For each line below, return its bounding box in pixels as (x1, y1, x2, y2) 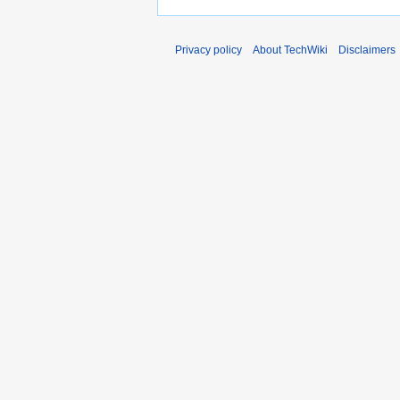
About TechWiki (253, 44, 328, 57)
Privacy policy (175, 44, 242, 57)
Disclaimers (338, 44, 396, 57)
